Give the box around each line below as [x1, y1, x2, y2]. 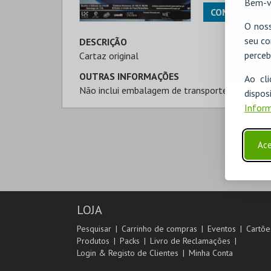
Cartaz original [79, 50, 139, 62]
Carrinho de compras [122, 223, 197, 234]
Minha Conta [189, 247, 233, 258]
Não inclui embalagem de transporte [79, 84, 227, 96]
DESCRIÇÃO [79, 36, 127, 48]
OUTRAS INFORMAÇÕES [79, 70, 179, 82]
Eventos [207, 223, 236, 234]
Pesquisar [77, 223, 111, 234]
